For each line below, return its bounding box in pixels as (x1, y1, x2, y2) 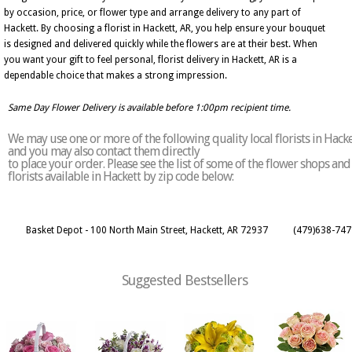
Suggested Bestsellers (122, 272, 247, 288)
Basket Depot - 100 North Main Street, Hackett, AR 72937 (26, 225, 268, 236)
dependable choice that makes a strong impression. (4, 70, 227, 81)
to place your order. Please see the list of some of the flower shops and (8, 156, 350, 171)
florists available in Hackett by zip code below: (8, 169, 233, 184)
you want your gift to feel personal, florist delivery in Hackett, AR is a (4, 54, 297, 65)
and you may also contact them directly (8, 144, 200, 159)
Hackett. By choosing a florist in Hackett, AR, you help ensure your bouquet (4, 23, 325, 34)
